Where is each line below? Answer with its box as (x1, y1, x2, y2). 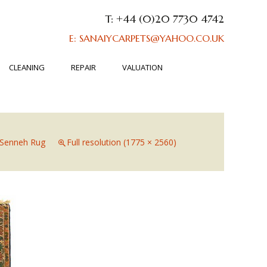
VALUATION (122, 62, 163, 73)
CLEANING (8, 62, 45, 73)
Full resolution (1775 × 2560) (67, 136, 176, 148)
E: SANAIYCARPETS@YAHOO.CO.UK (69, 32, 224, 44)
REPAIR (70, 62, 96, 73)
